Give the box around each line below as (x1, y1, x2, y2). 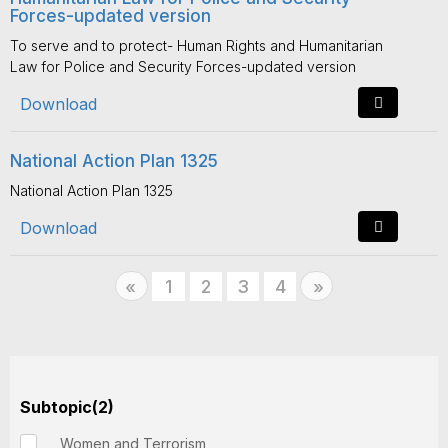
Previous (134, 276, 209, 297)
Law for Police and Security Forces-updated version (10, 58, 356, 75)
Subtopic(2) (20, 397, 114, 417)
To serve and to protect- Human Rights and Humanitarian (10, 37, 383, 54)
